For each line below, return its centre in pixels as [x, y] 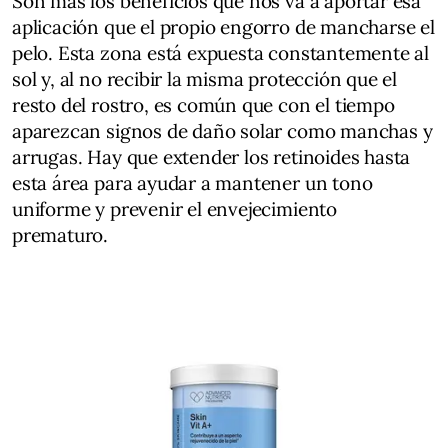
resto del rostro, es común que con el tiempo [203, 104]
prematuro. [60, 234]
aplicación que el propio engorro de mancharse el [223, 26]
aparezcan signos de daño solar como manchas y [222, 130]
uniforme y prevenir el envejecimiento [174, 208]
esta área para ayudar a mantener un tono [192, 182]
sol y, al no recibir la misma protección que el [205, 78]
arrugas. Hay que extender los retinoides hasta [211, 156]
